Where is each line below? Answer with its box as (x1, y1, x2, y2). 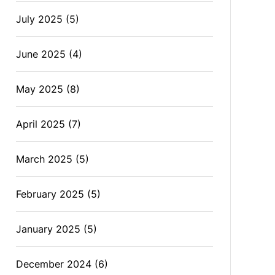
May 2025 (16, 83, 64, 95)
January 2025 (16, 223, 81, 235)
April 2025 (16, 118, 66, 130)
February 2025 (16, 188, 85, 200)
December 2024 (16, 258, 92, 270)
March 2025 (16, 153, 73, 165)
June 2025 (16, 48, 66, 60)
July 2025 (16, 13, 63, 25)
